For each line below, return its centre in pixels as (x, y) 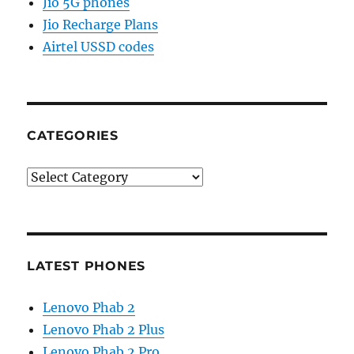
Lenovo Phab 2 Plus (104, 329)
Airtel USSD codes (99, 46)
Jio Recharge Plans (101, 24)
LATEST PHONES (87, 265)
